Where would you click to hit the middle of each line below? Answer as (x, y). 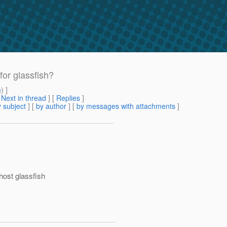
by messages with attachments (126, 106)
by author (51, 106)
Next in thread (24, 98)
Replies (68, 98)
